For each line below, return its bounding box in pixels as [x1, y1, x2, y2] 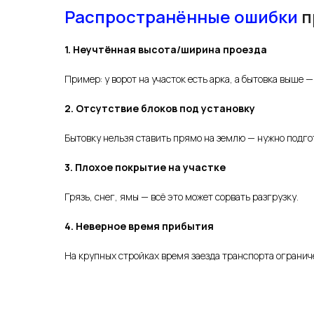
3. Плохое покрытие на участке [64, 161, 226, 175]
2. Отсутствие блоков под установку [64, 102, 255, 116]
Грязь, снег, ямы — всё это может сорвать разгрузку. [64, 190, 299, 204]
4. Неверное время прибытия [64, 219, 214, 233]
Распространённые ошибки [64, 5, 298, 29]
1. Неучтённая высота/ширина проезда [64, 43, 267, 57]
